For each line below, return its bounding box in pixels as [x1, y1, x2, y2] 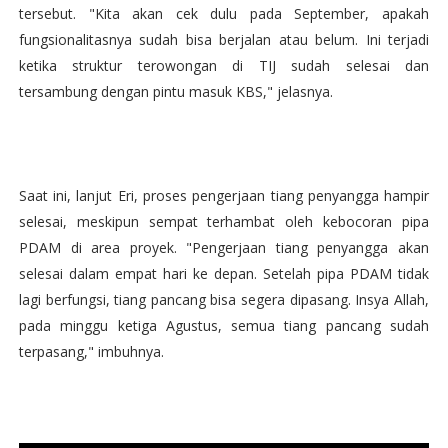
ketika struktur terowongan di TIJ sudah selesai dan [18, 56, 430, 75]
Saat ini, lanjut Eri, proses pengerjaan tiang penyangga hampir [18, 186, 430, 205]
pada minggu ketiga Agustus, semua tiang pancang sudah [18, 316, 430, 335]
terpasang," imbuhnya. [18, 342, 164, 361]
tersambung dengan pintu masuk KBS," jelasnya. [18, 82, 333, 101]
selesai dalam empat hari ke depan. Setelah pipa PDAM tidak [18, 264, 430, 283]
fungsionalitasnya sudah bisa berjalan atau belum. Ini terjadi [18, 30, 430, 49]
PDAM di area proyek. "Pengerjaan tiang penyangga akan [18, 238, 430, 257]
